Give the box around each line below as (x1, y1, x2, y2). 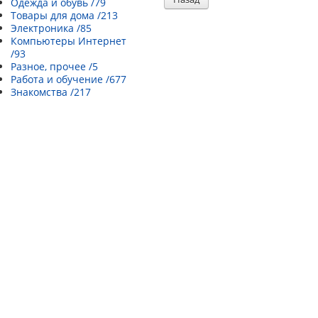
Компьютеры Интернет (11, 34, 126, 48)
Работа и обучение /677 (11, 72, 126, 86)
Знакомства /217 (11, 85, 91, 99)
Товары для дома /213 (11, 9, 118, 22)
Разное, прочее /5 (11, 60, 98, 73)
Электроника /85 (11, 21, 92, 35)
